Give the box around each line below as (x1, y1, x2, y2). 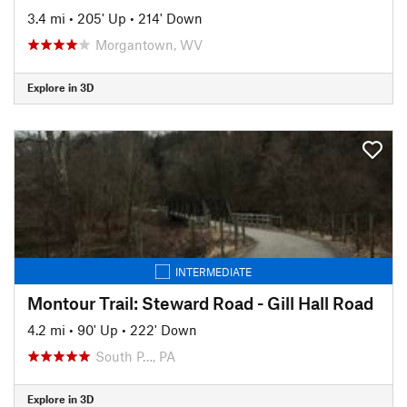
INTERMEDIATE (175, 264, 252, 278)
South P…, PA (95, 347, 175, 364)
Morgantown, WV (95, 35, 203, 53)
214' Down (138, 9, 203, 26)
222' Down (130, 321, 197, 338)
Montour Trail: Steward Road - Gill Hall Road (27, 292, 373, 313)
